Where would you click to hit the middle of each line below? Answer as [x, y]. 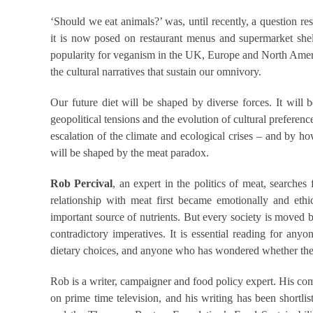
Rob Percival [82, 183]
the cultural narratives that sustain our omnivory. [156, 71]
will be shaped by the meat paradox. [130, 152]
